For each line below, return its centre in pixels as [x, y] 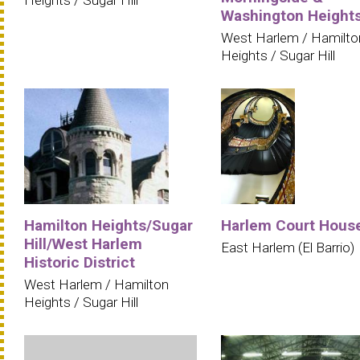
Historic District [80, 262]
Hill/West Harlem [83, 243]
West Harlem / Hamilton [96, 284]
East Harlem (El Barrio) [288, 247]
